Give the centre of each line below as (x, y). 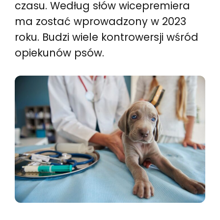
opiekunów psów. (59, 53)
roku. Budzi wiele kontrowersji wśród (107, 37)
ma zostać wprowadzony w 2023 (100, 21)
